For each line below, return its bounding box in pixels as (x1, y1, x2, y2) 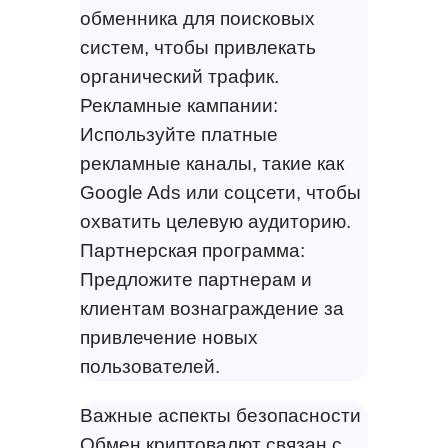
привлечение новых (79, 327, 258, 349)
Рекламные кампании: (79, 95, 278, 117)
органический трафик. (79, 66, 279, 88)
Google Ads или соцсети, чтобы (79, 182, 361, 204)
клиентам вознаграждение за (79, 298, 344, 320)
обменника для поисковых (79, 8, 315, 30)
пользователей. (79, 356, 220, 378)
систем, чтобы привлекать (79, 37, 316, 59)
